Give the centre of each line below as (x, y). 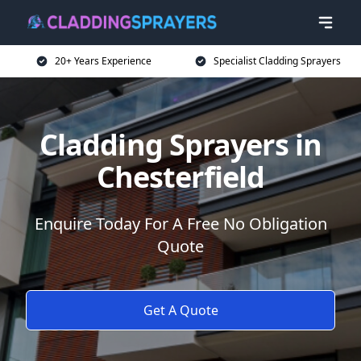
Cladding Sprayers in (180, 145)
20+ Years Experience (103, 61)
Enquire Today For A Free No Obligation (180, 224)
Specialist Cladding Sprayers (277, 61)
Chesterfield (180, 177)
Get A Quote (180, 310)
